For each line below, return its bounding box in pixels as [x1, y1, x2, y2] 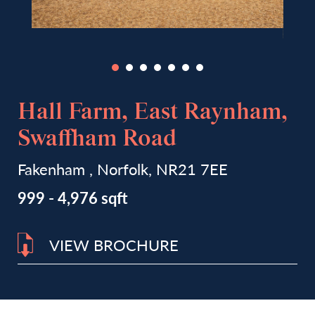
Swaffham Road [18, 126, 176, 153]
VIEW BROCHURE [49, 233, 179, 256]
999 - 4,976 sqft [18, 186, 128, 209]
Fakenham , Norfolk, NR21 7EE [18, 157, 228, 180]
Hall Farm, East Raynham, [18, 99, 288, 126]
